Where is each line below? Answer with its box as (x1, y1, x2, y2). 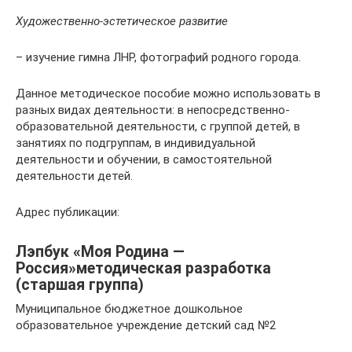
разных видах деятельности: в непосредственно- (16, 103, 290, 117)
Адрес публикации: (16, 205, 119, 219)
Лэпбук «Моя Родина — (16, 243, 185, 262)
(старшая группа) (16, 276, 144, 295)
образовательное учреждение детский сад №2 (16, 318, 276, 332)
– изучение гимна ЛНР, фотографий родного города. (16, 50, 301, 64)
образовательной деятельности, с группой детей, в (16, 119, 300, 134)
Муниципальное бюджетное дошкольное (16, 302, 243, 316)
